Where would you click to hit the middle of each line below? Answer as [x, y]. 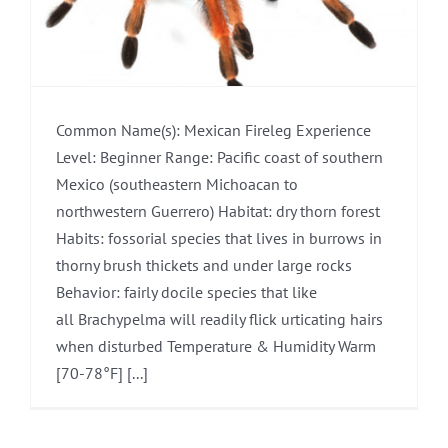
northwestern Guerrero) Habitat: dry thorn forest [218, 210]
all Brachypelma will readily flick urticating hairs [219, 318]
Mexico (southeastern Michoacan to [177, 183]
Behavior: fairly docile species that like [186, 291]
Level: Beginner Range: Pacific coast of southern [219, 156]
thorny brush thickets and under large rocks [204, 264]
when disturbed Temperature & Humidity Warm [216, 345]
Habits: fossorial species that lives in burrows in [219, 237]
